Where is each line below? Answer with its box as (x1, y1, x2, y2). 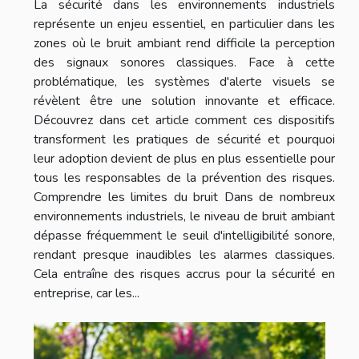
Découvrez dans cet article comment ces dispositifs (34, 111, 335, 129)
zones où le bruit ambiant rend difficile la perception (34, 34, 335, 52)
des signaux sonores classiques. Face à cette (34, 53, 335, 71)
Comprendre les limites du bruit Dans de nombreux (34, 188, 335, 206)
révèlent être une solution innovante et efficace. (34, 91, 335, 110)
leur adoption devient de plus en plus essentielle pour (34, 149, 335, 167)
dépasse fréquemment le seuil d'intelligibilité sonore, (34, 226, 335, 244)
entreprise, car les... (34, 284, 139, 302)
